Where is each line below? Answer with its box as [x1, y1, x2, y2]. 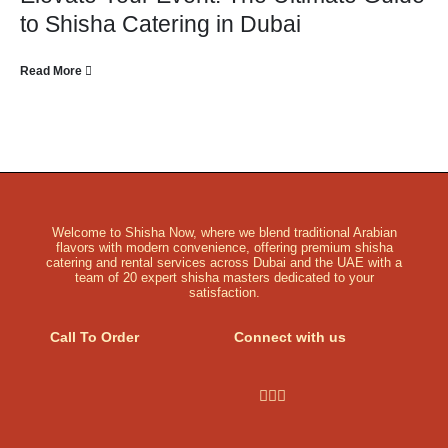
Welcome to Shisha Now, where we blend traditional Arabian [51, 225, 397, 240]
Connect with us [234, 329, 346, 345]
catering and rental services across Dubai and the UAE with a [46, 255, 402, 270]
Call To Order [50, 329, 139, 345]
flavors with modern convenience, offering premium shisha [55, 240, 393, 255]
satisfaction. [188, 285, 260, 300]
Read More [20, 64, 82, 77]
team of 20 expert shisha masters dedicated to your [74, 270, 374, 285]
